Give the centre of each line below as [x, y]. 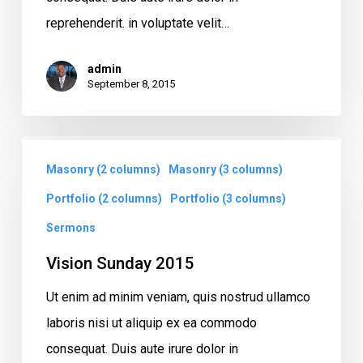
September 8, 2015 [131, 83]
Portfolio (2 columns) [104, 198]
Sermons [70, 227]
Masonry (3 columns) [225, 169]
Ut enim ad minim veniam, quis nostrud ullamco [178, 297]
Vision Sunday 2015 [120, 263]
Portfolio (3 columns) [228, 198]
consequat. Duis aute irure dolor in [142, 348]
